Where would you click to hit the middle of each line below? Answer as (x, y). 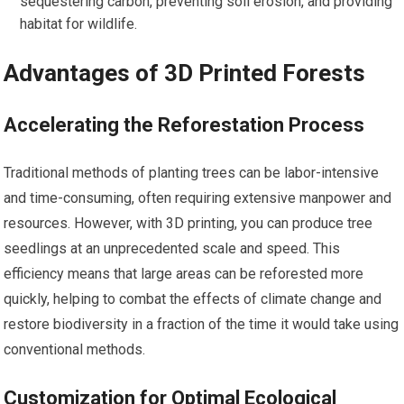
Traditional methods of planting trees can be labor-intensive (192, 173)
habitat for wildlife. (79, 24)
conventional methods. (75, 350)
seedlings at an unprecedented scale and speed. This (172, 249)
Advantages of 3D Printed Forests (185, 73)
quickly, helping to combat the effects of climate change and (193, 299)
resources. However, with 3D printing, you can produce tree (188, 224)
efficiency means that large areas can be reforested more (184, 274)
